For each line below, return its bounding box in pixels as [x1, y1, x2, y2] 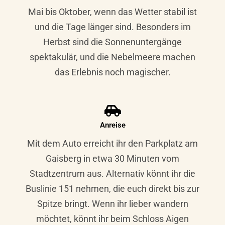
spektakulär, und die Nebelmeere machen [30, 51, 195, 62]
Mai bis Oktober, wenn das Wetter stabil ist [28, 6, 197, 17]
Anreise [99, 120, 126, 130]
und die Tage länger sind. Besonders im [34, 21, 191, 32]
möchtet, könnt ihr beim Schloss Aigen [36, 213, 189, 224]
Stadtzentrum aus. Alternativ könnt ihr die [30, 168, 195, 179]
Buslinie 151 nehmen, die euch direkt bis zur [26, 183, 199, 194]
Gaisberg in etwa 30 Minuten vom [46, 153, 179, 164]
